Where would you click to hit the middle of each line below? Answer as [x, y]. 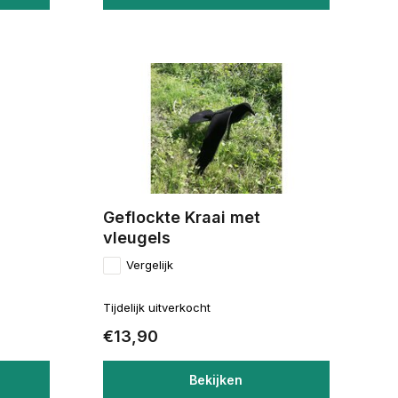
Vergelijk [149, 265]
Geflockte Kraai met [181, 218]
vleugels [136, 238]
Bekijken [216, 380]
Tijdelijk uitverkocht [156, 308]
